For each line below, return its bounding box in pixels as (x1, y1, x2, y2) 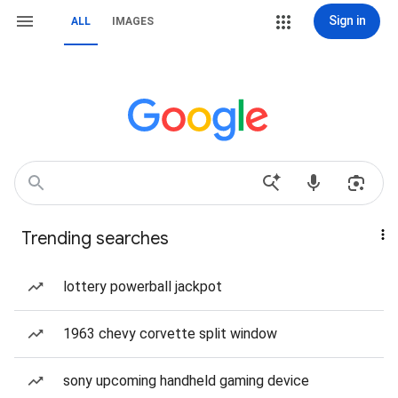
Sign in (328, 13, 366, 28)
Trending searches (21, 227, 169, 250)
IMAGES (112, 15, 154, 28)
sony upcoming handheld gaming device (63, 372, 309, 389)
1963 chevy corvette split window (63, 325, 277, 342)
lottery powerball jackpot (63, 278, 222, 295)
